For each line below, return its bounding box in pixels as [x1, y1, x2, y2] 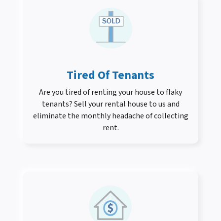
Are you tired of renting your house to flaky [39, 87, 182, 98]
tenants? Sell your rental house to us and [41, 99, 180, 110]
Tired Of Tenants [67, 67, 154, 84]
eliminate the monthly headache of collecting [33, 110, 188, 122]
